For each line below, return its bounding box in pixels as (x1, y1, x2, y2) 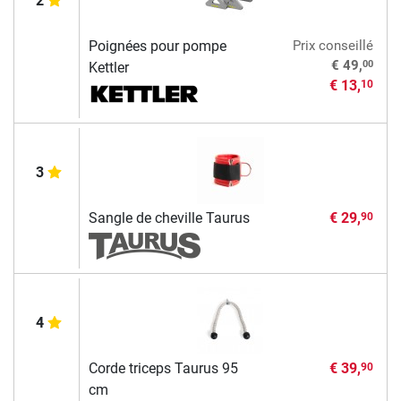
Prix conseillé (292, 38, 373, 55)
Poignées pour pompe (88, 38, 226, 55)
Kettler (88, 59, 129, 77)
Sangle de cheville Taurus (88, 209, 250, 227)
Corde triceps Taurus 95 (88, 360, 238, 378)
